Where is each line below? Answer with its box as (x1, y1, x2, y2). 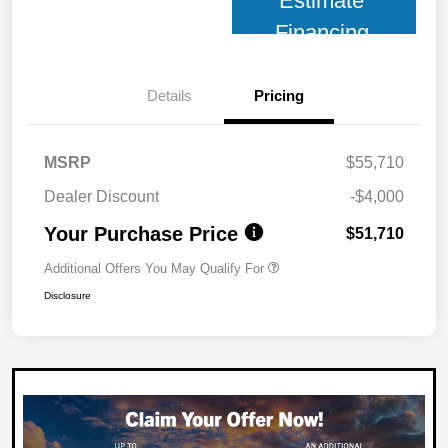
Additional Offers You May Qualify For (44, 261, 264, 276)
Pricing (254, 87, 304, 104)
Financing (274, 20, 369, 45)
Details (146, 87, 192, 104)
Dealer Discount (44, 188, 159, 205)
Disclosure (44, 290, 91, 301)
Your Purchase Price (44, 223, 238, 245)
